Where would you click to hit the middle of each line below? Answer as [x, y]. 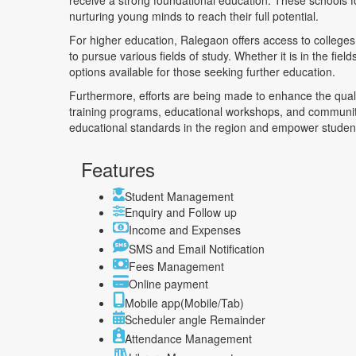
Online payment [168, 283]
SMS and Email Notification [197, 249]
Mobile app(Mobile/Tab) [184, 302]
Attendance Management [188, 338]
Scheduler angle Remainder [195, 319]
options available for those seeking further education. [202, 72]
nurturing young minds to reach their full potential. [194, 16]
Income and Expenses [185, 230]
